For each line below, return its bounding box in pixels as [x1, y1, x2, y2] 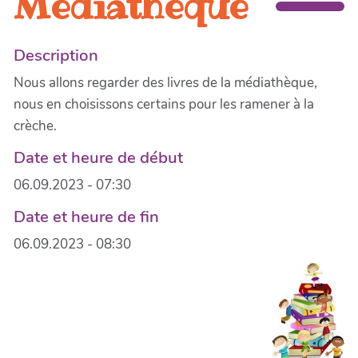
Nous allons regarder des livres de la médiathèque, [14, 73, 317, 92]
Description [14, 43, 98, 66]
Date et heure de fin [14, 205, 159, 228]
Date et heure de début [14, 145, 183, 169]
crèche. [14, 116, 57, 135]
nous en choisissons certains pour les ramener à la [14, 94, 314, 113]
